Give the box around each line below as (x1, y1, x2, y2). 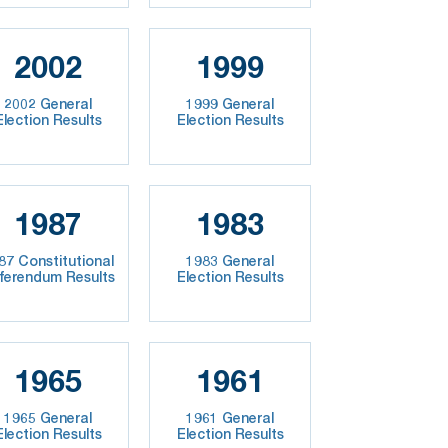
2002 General (4, 94, 93, 112)
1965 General (4, 408, 93, 426)
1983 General (186, 251, 275, 269)
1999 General (186, 94, 275, 112)
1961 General (186, 408, 275, 426)
